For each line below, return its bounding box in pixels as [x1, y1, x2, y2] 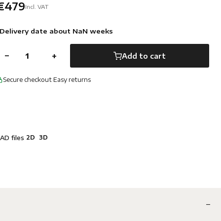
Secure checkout [3, 76, 52, 83]
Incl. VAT [25, 2, 48, 10]
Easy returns [53, 76, 91, 83]
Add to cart [122, 51, 166, 60]
